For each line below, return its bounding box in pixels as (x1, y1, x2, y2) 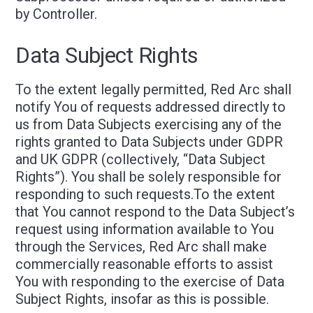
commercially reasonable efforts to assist (15, 256, 274, 272)
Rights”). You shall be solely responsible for (15, 168, 282, 185)
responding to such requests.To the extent (15, 186, 276, 203)
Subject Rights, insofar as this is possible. (15, 291, 270, 307)
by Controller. (15, 6, 98, 22)
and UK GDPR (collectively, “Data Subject (15, 151, 266, 168)
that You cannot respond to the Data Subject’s (15, 203, 296, 220)
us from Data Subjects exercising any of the (15, 116, 282, 133)
